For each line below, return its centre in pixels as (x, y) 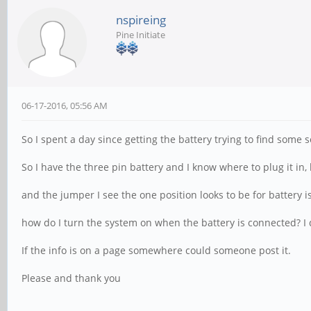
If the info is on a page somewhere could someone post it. (156, 250)
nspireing (141, 20)
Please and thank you (71, 278)
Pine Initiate (141, 35)
